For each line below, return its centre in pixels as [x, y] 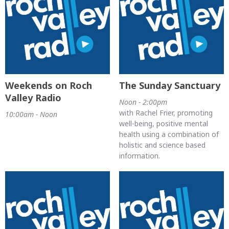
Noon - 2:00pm [143, 102]
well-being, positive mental [163, 123]
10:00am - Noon [31, 114]
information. [139, 155]
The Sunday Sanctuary [169, 85]
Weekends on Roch [49, 85]
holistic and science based [162, 145]
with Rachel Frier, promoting [166, 112]
